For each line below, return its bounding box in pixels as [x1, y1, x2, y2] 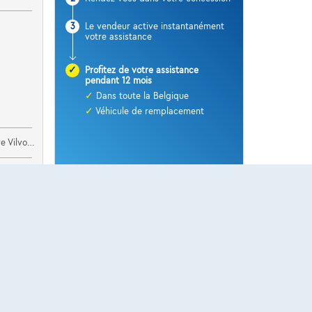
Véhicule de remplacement [95, 107, 205, 117]
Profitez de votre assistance [85, 65, 199, 76]
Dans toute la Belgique [96, 91, 189, 102]
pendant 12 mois [85, 76, 153, 86]
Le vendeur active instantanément [85, 21, 225, 31]
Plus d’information [107, 186, 192, 198]
